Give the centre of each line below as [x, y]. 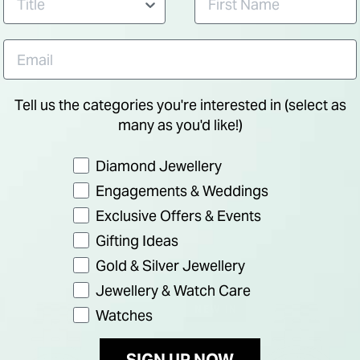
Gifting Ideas [137, 241]
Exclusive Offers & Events [178, 216]
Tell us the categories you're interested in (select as [180, 105]
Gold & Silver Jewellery [170, 266]
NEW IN [216, 309]
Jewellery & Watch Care [173, 290]
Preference [111, 164]
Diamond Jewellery [158, 166]
